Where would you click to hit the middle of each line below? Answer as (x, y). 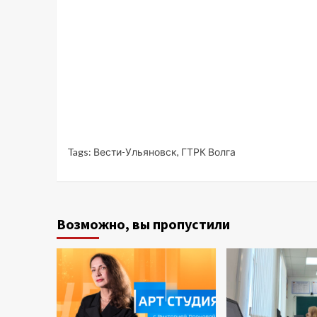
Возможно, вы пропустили (143, 224)
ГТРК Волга (208, 151)
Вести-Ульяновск (135, 151)
